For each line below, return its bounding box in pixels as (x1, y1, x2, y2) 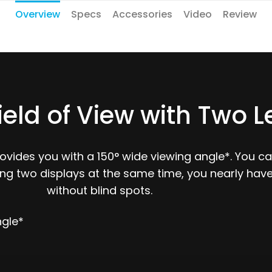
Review (223, 7, 257, 21)
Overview (15, 7, 60, 21)
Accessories (112, 7, 172, 21)
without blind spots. (47, 183, 152, 198)
